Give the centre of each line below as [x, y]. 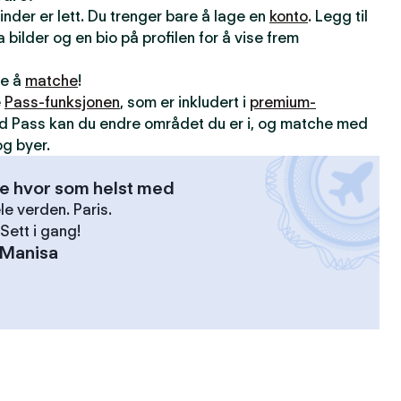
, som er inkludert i [185, 102]
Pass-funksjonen [62, 102]
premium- [283, 102]
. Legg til [338, 16]
